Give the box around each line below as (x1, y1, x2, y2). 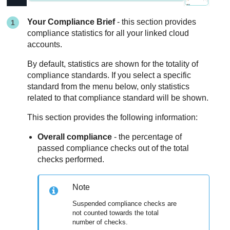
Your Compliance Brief (27, 17, 116, 26)
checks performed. (37, 155, 105, 164)
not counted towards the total (72, 209, 159, 217)
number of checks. (72, 218, 128, 226)
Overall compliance (37, 132, 112, 141)
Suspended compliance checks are (72, 200, 177, 208)
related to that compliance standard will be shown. (27, 93, 209, 102)
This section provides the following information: (27, 112, 198, 122)
